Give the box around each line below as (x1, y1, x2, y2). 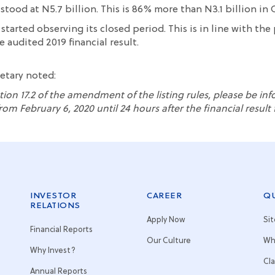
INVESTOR (30, 192, 76, 200)
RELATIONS (30, 201, 80, 210)
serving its (50, 25, 98, 34)
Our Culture (147, 237, 191, 245)
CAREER (147, 192, 182, 200)
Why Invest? (30, 247, 76, 255)
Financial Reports (30, 226, 93, 234)
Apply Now (147, 216, 185, 224)
